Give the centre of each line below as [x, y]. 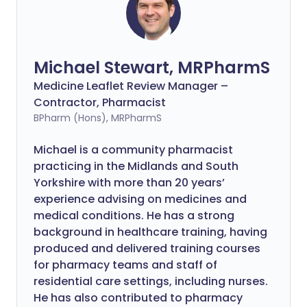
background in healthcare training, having [150, 232]
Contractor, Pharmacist [100, 102]
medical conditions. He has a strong [134, 216]
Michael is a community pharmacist [133, 150]
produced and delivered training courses [147, 248]
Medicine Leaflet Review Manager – [131, 86]
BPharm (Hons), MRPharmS [98, 118]
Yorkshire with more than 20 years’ [129, 183]
